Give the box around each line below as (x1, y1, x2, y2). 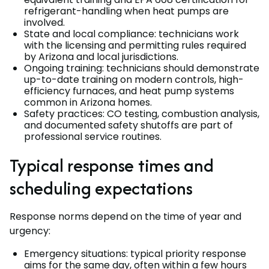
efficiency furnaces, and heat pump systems (24, 83, 234, 98)
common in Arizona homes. (24, 95, 152, 109)
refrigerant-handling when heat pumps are (24, 4, 229, 18)
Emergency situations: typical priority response (24, 246, 246, 261)
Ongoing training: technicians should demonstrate (24, 61, 259, 75)
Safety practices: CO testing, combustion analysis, (24, 106, 259, 121)
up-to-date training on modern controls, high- (24, 72, 244, 86)
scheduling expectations (10, 175, 193, 201)
